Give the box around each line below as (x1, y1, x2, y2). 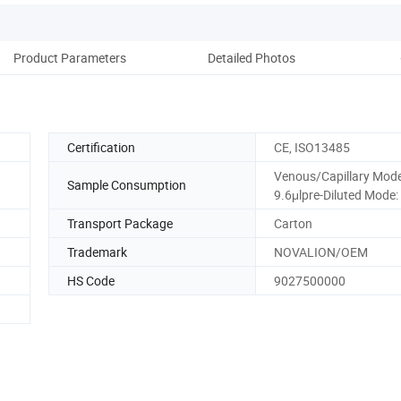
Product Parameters (13, 48, 126, 66)
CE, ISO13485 (274, 138, 350, 156)
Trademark (67, 243, 127, 260)
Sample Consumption (67, 176, 186, 194)
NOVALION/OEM (274, 243, 368, 260)
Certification (67, 138, 135, 156)
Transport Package (67, 214, 173, 232)
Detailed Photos (208, 48, 295, 66)
